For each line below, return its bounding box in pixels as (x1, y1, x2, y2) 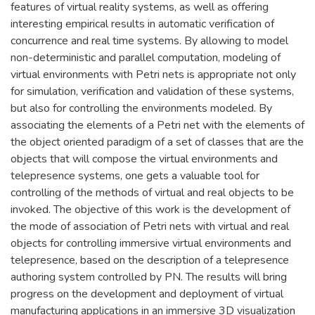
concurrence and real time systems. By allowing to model (11, 33, 288, 49)
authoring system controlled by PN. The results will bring (11, 269, 287, 285)
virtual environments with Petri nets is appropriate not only (11, 67, 296, 82)
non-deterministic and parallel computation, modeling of (11, 50, 281, 65)
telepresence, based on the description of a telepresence (11, 252, 289, 268)
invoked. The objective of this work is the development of (11, 202, 290, 217)
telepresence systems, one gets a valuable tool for (11, 168, 259, 184)
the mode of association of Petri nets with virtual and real (11, 219, 289, 234)
